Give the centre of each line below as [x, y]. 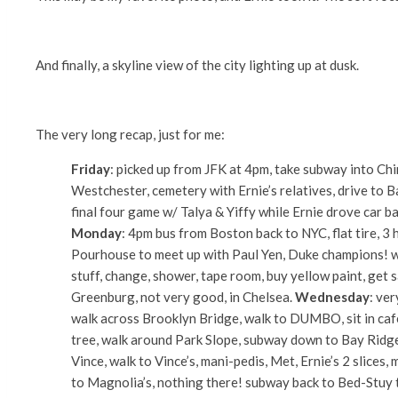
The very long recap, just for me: [130, 134]
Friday [91, 168]
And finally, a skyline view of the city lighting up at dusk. [197, 64]
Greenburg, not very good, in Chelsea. [183, 296]
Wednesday [332, 296]
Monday [96, 232]
